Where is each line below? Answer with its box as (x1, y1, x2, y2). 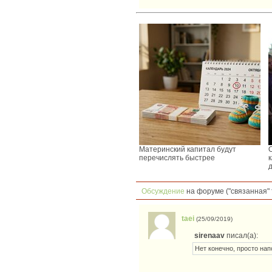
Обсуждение (136, 187, 185, 196)
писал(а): (224, 231, 258, 240)
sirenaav (194, 231, 225, 240)
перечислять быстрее (139, 154, 215, 163)
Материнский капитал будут (139, 145, 236, 154)
